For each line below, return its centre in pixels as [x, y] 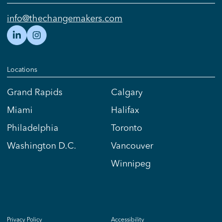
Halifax [125, 110]
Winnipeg [131, 164]
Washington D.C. [42, 146]
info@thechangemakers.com [65, 18]
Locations [22, 70]
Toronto [127, 128]
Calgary [127, 92]
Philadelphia [33, 128]
